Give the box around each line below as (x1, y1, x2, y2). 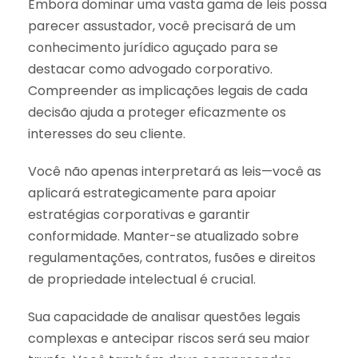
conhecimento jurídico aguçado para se (28, 38, 278, 57)
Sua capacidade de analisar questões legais (28, 307, 300, 326)
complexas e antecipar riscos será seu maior (28, 328, 310, 348)
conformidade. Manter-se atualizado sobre (28, 226, 299, 245)
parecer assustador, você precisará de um (28, 16, 296, 35)
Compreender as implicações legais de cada (28, 81, 308, 100)
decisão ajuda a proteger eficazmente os (28, 102, 286, 121)
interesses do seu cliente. (28, 124, 185, 143)
